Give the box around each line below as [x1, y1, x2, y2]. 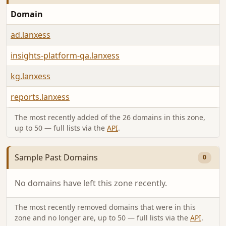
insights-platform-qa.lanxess [11, 50, 120, 62]
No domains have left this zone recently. [15, 177, 167, 189]
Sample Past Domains [15, 152, 98, 163]
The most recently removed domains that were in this [15, 202, 196, 212]
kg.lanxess [11, 71, 50, 82]
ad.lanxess [11, 29, 50, 41]
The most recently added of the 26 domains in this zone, [15, 112, 205, 123]
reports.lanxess [11, 91, 70, 103]
